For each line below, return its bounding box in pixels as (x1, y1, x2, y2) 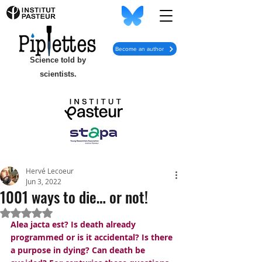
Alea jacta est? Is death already (11, 219, 138, 230)
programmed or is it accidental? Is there (11, 232, 175, 243)
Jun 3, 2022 (26, 177, 61, 186)
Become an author (115, 46, 164, 52)
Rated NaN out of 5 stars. (26, 206, 125, 218)
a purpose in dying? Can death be (11, 244, 147, 256)
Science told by (30, 56, 86, 64)
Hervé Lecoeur (26, 166, 74, 175)
